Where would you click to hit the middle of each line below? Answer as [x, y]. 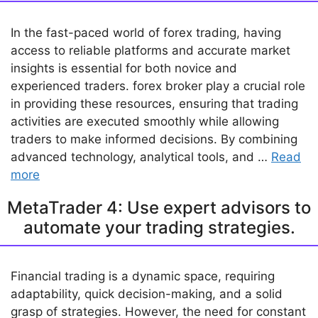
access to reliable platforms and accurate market [150, 50]
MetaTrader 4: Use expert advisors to [159, 207]
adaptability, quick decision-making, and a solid [147, 294]
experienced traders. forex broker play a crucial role [158, 86]
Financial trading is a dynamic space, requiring [143, 276]
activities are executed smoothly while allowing [145, 121]
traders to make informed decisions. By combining [154, 139]
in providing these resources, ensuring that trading [154, 103]
